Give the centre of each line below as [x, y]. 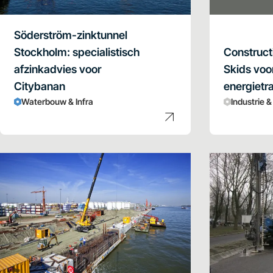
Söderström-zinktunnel [71, 35]
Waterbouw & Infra [57, 101]
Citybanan [40, 86]
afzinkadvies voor [58, 69]
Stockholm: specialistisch [77, 52]
